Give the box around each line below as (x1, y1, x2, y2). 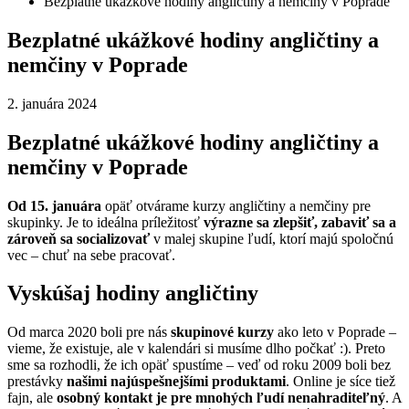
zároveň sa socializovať (7, 230, 150, 246)
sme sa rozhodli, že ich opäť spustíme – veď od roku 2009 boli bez (7, 357, 391, 373)
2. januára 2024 (7, 95, 97, 111)
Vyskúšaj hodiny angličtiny (7, 281, 258, 306)
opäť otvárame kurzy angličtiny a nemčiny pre (105, 197, 371, 214)
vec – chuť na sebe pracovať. (7, 246, 175, 263)
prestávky (7, 373, 67, 390)
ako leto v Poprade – (274, 324, 396, 341)
